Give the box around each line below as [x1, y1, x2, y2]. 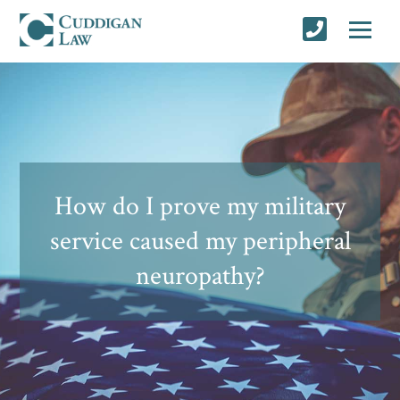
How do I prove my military [54, 188, 346, 224]
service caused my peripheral [49, 223, 351, 259]
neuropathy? [135, 258, 265, 294]
